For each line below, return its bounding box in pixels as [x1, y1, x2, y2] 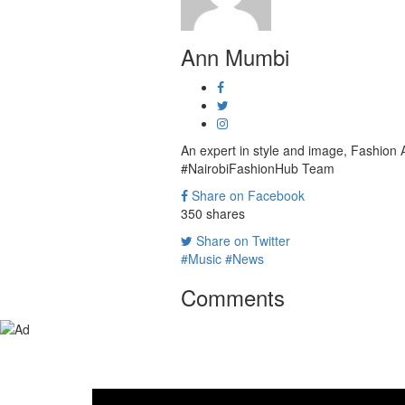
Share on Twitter [192, 231, 290, 250]
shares [202, 204, 245, 222]
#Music [180, 250, 221, 268]
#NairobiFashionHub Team [180, 159, 334, 177]
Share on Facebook [187, 186, 305, 204]
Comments [180, 281, 285, 313]
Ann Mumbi [180, 41, 289, 72]
